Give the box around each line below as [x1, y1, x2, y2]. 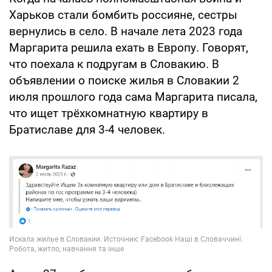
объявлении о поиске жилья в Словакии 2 [9, 73, 239, 88]
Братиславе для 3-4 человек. [9, 123, 165, 137]
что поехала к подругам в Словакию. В [9, 57, 219, 72]
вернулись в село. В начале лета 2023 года [9, 24, 242, 39]
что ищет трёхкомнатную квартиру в [9, 106, 208, 121]
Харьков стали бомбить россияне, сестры [9, 8, 237, 22]
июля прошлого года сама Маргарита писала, [9, 90, 257, 104]
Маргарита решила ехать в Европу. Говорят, [9, 41, 248, 55]
